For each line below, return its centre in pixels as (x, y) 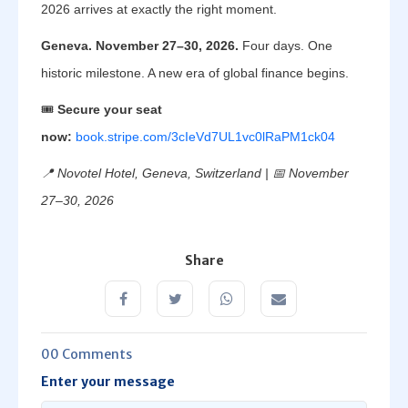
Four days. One (286, 46)
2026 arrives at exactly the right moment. (159, 9)
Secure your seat (110, 109)
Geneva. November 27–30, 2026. (140, 46)
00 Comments (87, 354)
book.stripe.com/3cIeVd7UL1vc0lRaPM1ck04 (205, 137)
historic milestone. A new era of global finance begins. (195, 73)
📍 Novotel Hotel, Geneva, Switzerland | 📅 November (195, 173)
